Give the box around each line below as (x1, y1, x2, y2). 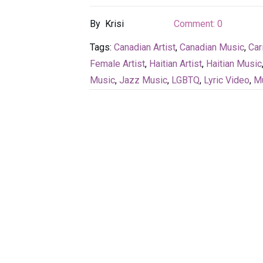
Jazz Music (119, 74, 167, 86)
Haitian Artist (149, 58, 202, 69)
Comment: (174, 18, 218, 29)
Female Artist (90, 58, 145, 69)
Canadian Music (180, 41, 244, 53)
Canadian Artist (114, 41, 176, 53)
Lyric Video (204, 74, 249, 86)
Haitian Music (206, 58, 262, 69)
